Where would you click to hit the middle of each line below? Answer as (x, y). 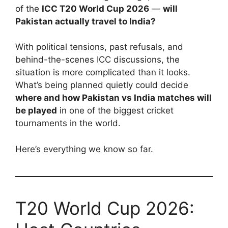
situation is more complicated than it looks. (103, 73)
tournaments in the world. (68, 123)
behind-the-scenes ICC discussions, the (97, 60)
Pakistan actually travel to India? (85, 21)
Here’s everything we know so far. (84, 149)
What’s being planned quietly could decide (102, 85)
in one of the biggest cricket (115, 111)
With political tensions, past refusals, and (99, 47)
